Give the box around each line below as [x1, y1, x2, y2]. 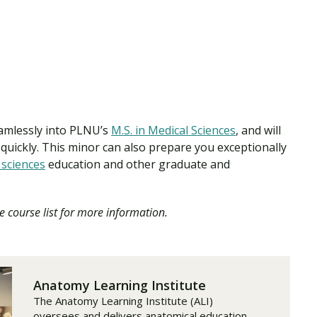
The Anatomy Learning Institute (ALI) [33, 294, 213, 309]
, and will [236, 122, 281, 139]
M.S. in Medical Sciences [111, 122, 236, 139]
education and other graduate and [45, 156, 230, 173]
